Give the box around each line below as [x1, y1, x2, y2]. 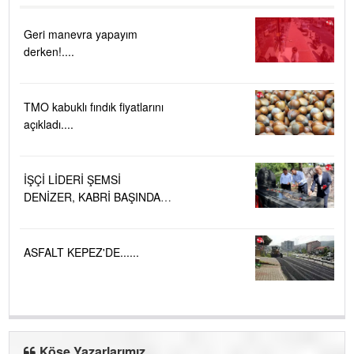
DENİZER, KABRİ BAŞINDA [24, 188, 160, 205]
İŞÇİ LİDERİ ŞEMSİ [24, 171, 121, 187]
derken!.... [24, 43, 74, 59]
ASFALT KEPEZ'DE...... [24, 243, 139, 260]
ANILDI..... [24, 205, 75, 222]
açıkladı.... [24, 115, 73, 132]
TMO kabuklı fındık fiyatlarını [24, 98, 164, 115]
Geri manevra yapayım [24, 25, 137, 42]
